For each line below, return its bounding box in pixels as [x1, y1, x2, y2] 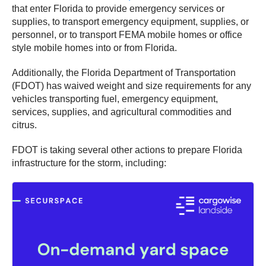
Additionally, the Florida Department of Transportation [12, 67, 236, 78]
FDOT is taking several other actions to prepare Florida [12, 144, 242, 155]
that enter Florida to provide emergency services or [12, 3, 224, 14]
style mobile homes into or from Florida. [12, 42, 177, 53]
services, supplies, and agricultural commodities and [12, 106, 232, 117]
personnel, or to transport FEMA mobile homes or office [12, 29, 242, 40]
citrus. [12, 119, 37, 130]
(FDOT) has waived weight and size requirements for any [12, 80, 251, 91]
